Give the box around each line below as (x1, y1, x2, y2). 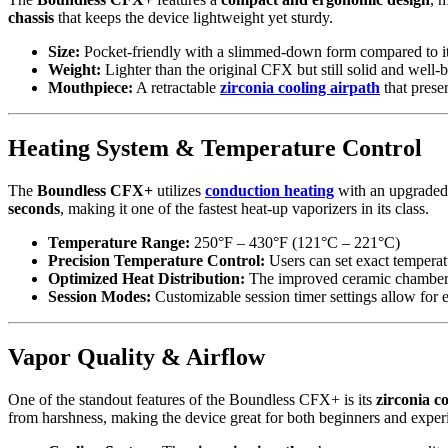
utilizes (153, 182, 205, 200)
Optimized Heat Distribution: (48, 270, 245, 288)
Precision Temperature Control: (48, 252, 265, 270)
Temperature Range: (48, 234, 190, 252)
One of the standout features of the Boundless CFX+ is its (8, 391, 376, 408)
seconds (8, 200, 60, 218)
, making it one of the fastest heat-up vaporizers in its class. (60, 200, 429, 218)
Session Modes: (48, 288, 151, 306)
